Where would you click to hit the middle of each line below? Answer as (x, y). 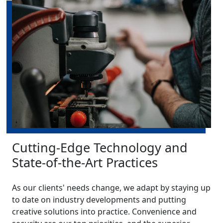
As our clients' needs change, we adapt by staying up (111, 187)
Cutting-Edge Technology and (100, 147)
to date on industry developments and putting (99, 199)
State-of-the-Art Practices (85, 162)
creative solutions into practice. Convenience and (104, 211)
